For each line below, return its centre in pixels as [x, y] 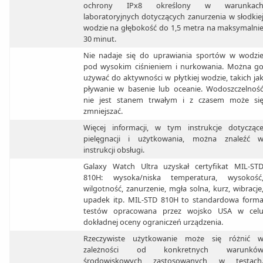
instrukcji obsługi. [114, 150]
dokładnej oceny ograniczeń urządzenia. [153, 222]
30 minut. [100, 39]
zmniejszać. [103, 111]
